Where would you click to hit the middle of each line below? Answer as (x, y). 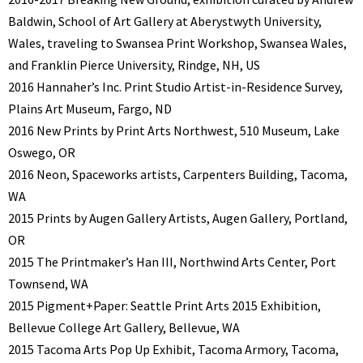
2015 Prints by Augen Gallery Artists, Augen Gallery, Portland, (178, 218)
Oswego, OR (42, 152)
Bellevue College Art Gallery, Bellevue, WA (124, 327)
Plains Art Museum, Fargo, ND (90, 108)
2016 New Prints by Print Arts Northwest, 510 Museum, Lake (174, 130)
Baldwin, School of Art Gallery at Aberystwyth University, (165, 21)
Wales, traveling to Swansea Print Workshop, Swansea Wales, (177, 43)
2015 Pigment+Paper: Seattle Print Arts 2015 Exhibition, (164, 305)
